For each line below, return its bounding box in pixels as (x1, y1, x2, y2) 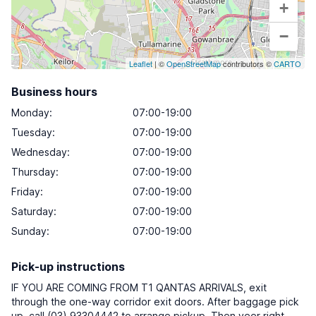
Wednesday (11, 146, 67, 158)
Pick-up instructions (11, 260, 125, 274)
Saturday (11, 205, 54, 217)
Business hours (11, 85, 97, 99)
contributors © (221, 58, 274, 69)
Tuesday (11, 126, 52, 138)
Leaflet (129, 58, 152, 69)
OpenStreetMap (166, 58, 221, 69)
